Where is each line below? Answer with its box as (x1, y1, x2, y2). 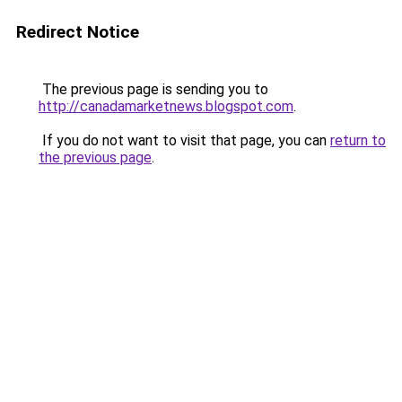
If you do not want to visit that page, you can (39, 132, 330, 149)
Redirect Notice (16, 22, 139, 42)
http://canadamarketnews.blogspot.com (39, 98, 293, 115)
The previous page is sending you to (39, 81, 268, 98)
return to (330, 132, 386, 149)
